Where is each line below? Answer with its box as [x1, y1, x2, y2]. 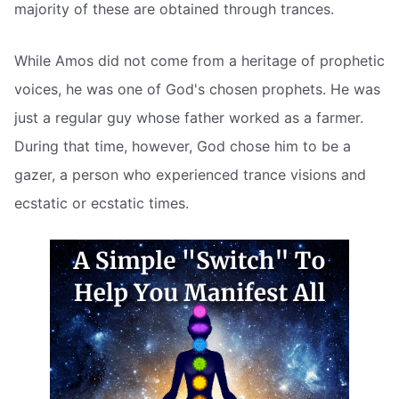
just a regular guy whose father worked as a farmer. [14, 108, 363, 126]
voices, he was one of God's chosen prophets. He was [14, 79, 380, 98]
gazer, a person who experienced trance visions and [14, 165, 366, 183]
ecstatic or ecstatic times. [14, 193, 189, 212]
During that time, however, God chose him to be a [14, 136, 351, 155]
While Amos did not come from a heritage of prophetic [14, 51, 385, 69]
